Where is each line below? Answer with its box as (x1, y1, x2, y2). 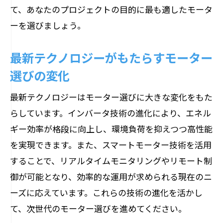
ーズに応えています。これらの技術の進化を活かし (10, 186, 203, 199)
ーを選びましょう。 (10, 19, 86, 31)
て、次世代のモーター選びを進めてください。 (10, 202, 187, 215)
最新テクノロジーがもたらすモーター (10, 48, 213, 66)
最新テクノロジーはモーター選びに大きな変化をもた (10, 91, 213, 103)
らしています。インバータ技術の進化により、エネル (10, 107, 211, 119)
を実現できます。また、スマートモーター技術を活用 (10, 138, 212, 151)
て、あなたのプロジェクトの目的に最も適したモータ (10, 3, 213, 15)
